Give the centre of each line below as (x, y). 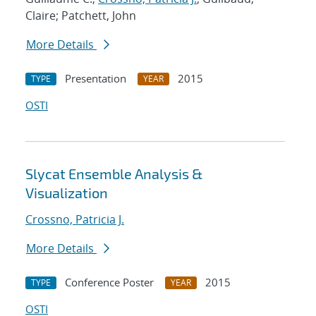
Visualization (67, 193)
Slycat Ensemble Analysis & (114, 174)
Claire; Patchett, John (81, 16)
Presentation (96, 79)
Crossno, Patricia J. (75, 220)
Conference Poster (109, 282)
